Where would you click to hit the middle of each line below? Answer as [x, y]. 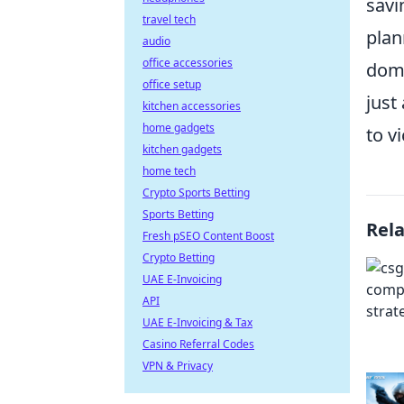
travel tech [169, 19]
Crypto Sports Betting [196, 193]
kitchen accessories [192, 106]
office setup [172, 84]
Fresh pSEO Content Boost [208, 236]
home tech [169, 171]
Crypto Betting [179, 257]
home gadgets [179, 128]
